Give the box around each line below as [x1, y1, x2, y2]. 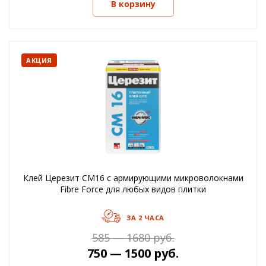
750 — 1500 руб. [87, 245, 179, 261]
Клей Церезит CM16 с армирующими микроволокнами [23, 172, 243, 183]
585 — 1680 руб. [91, 230, 175, 245]
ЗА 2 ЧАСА [126, 213, 164, 222]
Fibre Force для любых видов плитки [60, 183, 206, 195]
